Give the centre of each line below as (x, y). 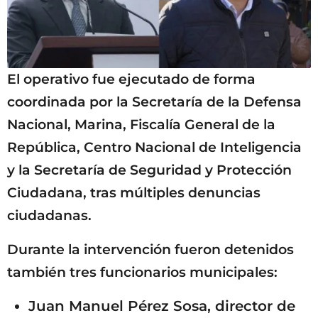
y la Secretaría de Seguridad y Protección (149, 170)
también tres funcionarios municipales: (142, 273)
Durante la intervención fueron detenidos (150, 250)
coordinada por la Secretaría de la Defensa (154, 102)
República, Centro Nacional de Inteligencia (154, 147)
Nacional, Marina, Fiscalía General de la (141, 124)
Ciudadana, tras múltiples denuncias (134, 192)
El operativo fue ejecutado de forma (131, 79)
